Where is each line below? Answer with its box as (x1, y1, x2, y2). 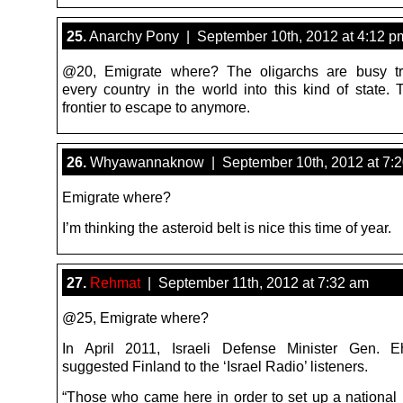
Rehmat (90, 273, 140, 291)
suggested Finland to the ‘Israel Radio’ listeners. (62, 357, 368, 374)
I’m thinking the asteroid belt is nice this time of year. (62, 219, 391, 236)
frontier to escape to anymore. (62, 98, 250, 115)
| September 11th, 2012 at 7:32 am (140, 273, 369, 291)
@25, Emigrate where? (62, 309, 209, 326)
